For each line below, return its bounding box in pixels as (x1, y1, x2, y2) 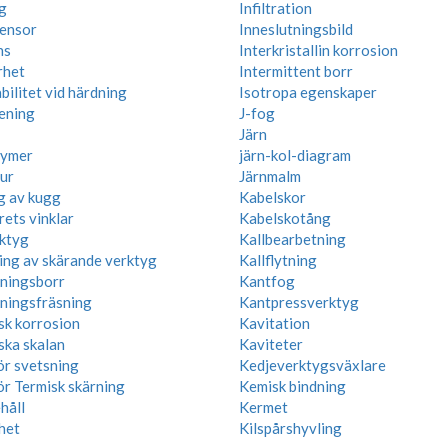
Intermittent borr (239, 62, 353, 80)
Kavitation (239, 314, 310, 332)
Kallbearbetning (239, 230, 346, 248)
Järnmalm (239, 167, 301, 185)
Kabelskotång (239, 209, 331, 227)
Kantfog (239, 272, 295, 290)
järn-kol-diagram (239, 146, 351, 164)
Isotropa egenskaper (239, 83, 377, 101)
